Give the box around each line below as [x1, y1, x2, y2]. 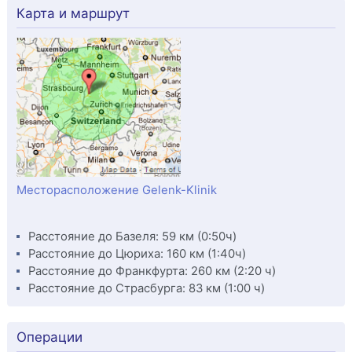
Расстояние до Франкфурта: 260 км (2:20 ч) [27, 263, 276, 278]
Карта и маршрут [16, 5, 130, 21]
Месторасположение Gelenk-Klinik [16, 182, 217, 197]
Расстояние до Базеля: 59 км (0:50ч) [27, 229, 236, 244]
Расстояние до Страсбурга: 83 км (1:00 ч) [27, 280, 265, 295]
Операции [16, 328, 82, 345]
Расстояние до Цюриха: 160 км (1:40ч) [27, 246, 246, 261]
